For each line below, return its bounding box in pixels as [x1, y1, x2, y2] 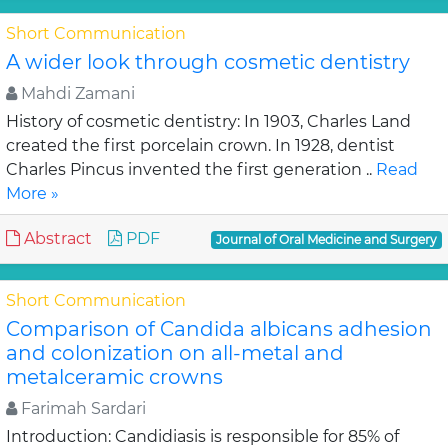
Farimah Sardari [17, 399, 146, 418]
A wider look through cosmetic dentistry [6, 50, 410, 74]
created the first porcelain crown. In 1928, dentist [6, 136, 395, 155]
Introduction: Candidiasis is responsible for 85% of [6, 427, 399, 446]
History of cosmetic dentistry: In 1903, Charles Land [6, 112, 411, 131]
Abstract [20, 229, 92, 248]
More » [6, 184, 59, 203]
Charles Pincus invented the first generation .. [6, 160, 376, 179]
